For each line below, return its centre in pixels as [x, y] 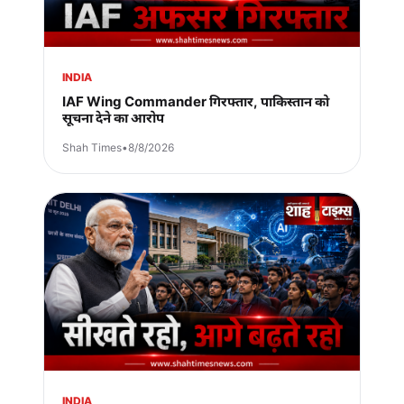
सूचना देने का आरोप [113, 117]
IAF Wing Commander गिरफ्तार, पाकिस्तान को [196, 101]
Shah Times [92, 147]
